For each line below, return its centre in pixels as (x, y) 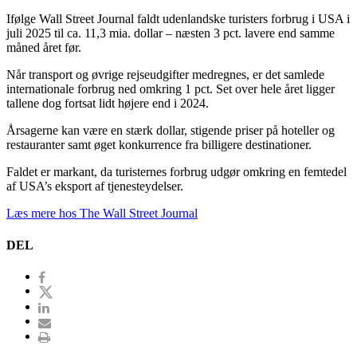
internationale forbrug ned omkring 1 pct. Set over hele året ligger (171, 89)
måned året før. (44, 48)
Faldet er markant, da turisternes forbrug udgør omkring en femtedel (177, 172)
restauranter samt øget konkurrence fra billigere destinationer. (159, 145)
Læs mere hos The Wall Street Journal (102, 214)
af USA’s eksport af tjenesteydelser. (95, 186)
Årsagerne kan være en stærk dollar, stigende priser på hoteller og (171, 131)
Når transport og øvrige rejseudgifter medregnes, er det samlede (165, 75)
